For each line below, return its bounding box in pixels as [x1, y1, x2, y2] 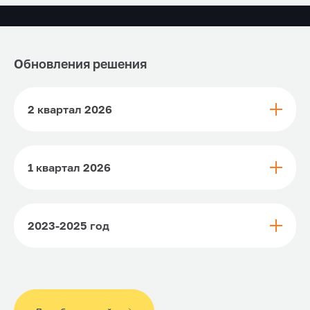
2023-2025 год [28, 218, 109, 232]
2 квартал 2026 [28, 102, 112, 116]
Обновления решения [14, 55, 147, 71]
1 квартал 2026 [28, 160, 111, 174]
